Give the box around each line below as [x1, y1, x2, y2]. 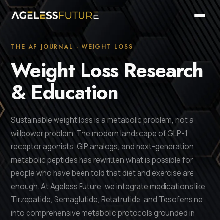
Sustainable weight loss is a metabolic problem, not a [11, 115, 194, 125]
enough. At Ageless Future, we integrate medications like [11, 181, 206, 192]
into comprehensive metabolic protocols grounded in [11, 208, 195, 218]
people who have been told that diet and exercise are [11, 168, 194, 178]
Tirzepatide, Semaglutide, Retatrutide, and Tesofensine [11, 194, 203, 205]
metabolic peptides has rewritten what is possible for [11, 155, 193, 165]
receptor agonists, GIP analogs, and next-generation [11, 141, 194, 152]
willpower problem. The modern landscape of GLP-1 [11, 128, 188, 138]
